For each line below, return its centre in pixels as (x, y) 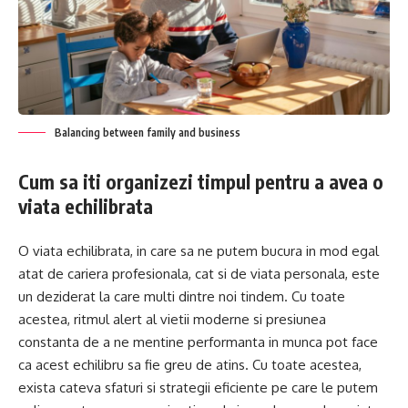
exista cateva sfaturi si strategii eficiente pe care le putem (198, 387)
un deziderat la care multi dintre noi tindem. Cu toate (182, 296)
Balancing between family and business (148, 133)
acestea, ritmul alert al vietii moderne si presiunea (172, 319)
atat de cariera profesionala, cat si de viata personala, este (199, 273)
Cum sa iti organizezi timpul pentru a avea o (201, 182)
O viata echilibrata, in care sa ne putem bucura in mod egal (199, 250)
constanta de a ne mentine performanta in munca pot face (198, 342)
